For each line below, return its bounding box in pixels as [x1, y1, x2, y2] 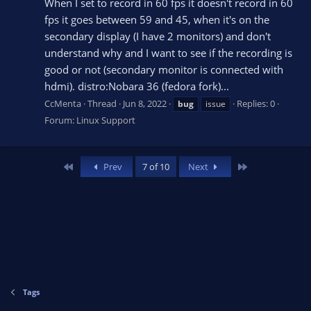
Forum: [44, 114, 76, 127]
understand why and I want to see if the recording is [44, 45, 292, 60]
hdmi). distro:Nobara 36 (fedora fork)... [44, 78, 229, 93]
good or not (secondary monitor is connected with [44, 62, 283, 76]
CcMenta [44, 97, 81, 110]
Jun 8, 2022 [123, 97, 167, 110]
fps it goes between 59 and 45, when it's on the [44, 12, 269, 26]
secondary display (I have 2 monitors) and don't [44, 28, 271, 43]
